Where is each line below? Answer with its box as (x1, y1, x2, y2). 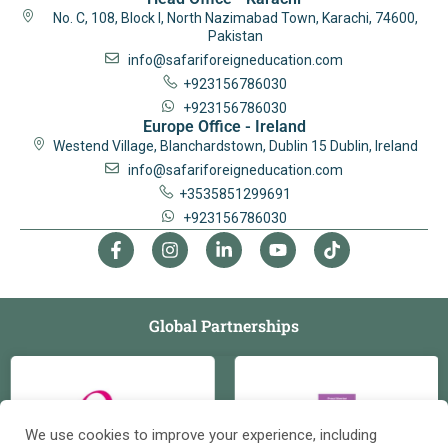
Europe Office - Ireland (142, 117, 306, 137)
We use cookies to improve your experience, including (25, 426, 377, 444)
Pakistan (207, 28, 263, 45)
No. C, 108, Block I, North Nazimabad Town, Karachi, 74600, (52, 10, 418, 27)
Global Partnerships (149, 315, 299, 337)
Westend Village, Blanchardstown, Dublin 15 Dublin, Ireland (52, 138, 418, 155)
